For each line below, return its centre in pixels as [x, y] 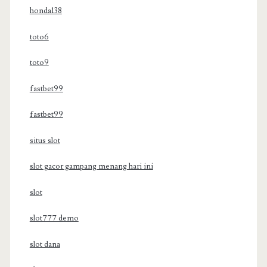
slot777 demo [54, 218]
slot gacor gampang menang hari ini [91, 167]
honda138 [46, 11]
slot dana [45, 244]
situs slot [45, 140]
